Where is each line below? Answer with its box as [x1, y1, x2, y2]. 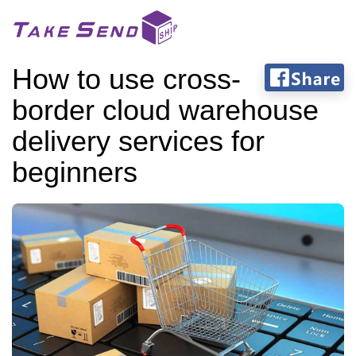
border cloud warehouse [12, 94, 319, 126]
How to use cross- [12, 63, 241, 95]
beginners [12, 156, 137, 188]
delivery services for [12, 125, 265, 157]
